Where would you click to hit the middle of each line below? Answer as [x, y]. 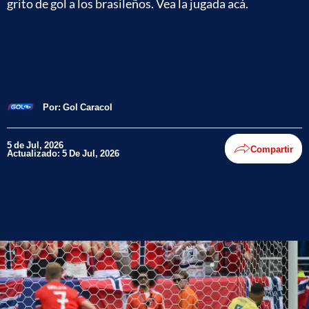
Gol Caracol [88, 107]
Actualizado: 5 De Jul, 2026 [63, 153]
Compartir [272, 149]
